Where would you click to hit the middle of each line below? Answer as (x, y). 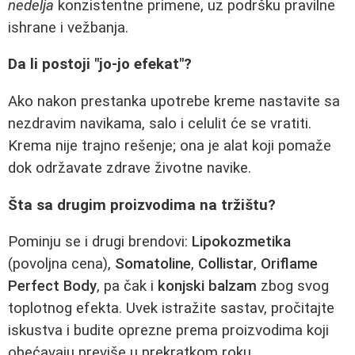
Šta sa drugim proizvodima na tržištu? (142, 205)
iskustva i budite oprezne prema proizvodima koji (168, 331)
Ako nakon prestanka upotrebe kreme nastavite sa (174, 102)
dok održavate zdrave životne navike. (130, 168)
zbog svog (293, 286)
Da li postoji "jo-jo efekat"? (100, 65)
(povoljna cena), (61, 264)
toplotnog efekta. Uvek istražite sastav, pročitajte (171, 309)
